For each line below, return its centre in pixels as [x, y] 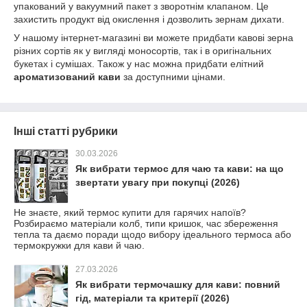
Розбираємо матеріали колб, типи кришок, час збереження [146, 223]
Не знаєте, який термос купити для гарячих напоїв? [130, 212]
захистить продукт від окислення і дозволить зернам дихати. [149, 19]
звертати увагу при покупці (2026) [158, 182]
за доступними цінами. [173, 77]
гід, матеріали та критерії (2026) [152, 298]
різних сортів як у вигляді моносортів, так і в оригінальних [143, 51]
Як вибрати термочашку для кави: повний [178, 284]
